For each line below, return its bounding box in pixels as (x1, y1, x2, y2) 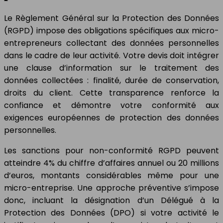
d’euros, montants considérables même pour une (4, 169, 219, 181)
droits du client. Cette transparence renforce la (4, 87, 219, 99)
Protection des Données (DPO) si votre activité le (4, 207, 219, 219)
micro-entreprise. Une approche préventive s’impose (4, 182, 219, 194)
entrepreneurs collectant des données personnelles (4, 37, 219, 49)
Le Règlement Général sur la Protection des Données (4, 12, 219, 24)
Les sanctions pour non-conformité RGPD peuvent (4, 144, 219, 156)
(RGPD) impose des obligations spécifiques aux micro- (4, 24, 219, 36)
